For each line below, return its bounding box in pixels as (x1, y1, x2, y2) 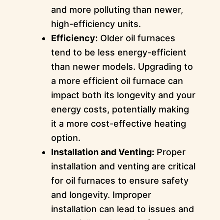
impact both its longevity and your (51, 90, 195, 101)
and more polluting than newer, (51, 4, 183, 15)
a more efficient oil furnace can (51, 76, 183, 86)
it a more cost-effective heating (51, 118, 186, 129)
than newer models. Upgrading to (51, 61, 193, 72)
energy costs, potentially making (51, 104, 189, 115)
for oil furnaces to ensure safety (51, 175, 189, 186)
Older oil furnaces (97, 33, 175, 44)
